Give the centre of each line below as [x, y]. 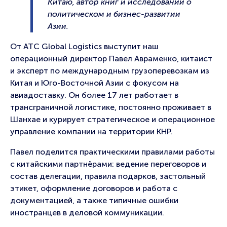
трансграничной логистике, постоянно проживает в [111, 107]
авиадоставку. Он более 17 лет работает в [94, 95]
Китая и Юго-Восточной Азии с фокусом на [94, 83]
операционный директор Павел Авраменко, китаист [111, 58]
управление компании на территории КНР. [91, 131]
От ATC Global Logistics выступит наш [84, 46]
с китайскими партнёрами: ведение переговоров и [108, 164]
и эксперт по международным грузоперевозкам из [110, 70]
